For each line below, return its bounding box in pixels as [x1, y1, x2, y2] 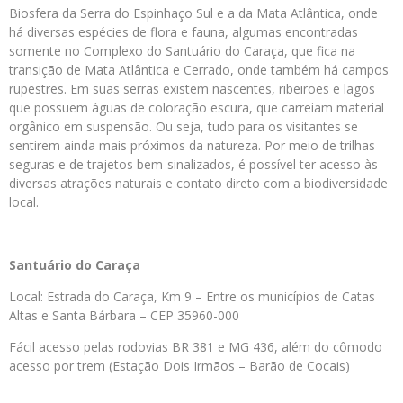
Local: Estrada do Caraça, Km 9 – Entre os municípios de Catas [9, 288, 375, 306]
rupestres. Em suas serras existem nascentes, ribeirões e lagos [9, 80, 375, 98]
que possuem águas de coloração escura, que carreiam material [9, 99, 384, 117]
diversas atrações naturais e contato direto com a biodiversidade [9, 175, 388, 193]
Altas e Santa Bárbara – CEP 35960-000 [9, 307, 239, 325]
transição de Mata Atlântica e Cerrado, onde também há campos [9, 61, 389, 79]
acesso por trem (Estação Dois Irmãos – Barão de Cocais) [9, 357, 350, 375]
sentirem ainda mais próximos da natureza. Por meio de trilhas [9, 137, 375, 155]
